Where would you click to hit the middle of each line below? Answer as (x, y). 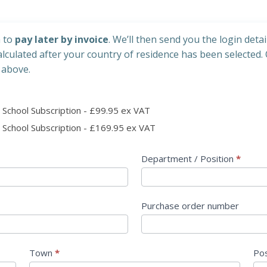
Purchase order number (190, 206)
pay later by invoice (62, 39)
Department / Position (188, 159)
